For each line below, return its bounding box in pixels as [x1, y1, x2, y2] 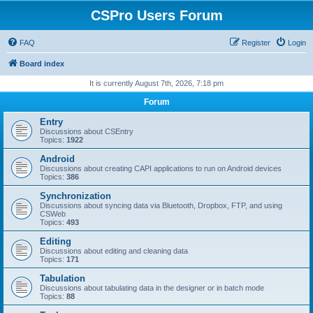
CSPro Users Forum [90, 8, 223, 23]
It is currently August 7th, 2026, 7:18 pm [89, 79, 224, 87]
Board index [20, 59, 64, 68]
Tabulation [40, 273, 85, 284]
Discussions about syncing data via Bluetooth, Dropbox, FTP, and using [40, 201, 282, 210]
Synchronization [40, 191, 111, 201]
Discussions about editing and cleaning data [40, 247, 188, 255]
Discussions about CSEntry [40, 127, 133, 136]
